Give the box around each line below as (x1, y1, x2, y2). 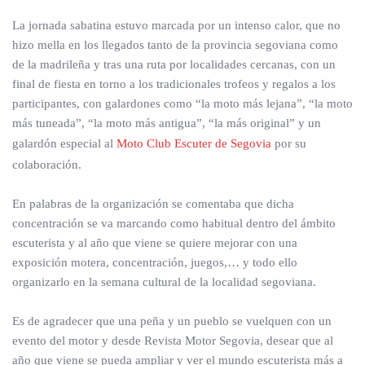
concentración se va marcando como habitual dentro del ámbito (12, 217, 336, 230)
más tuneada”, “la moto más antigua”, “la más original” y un (12, 117, 321, 130)
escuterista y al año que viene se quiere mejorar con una (12, 236, 297, 249)
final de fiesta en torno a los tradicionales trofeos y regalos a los (12, 77, 336, 90)
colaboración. (12, 158, 81, 171)
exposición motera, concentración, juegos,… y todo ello (12, 256, 297, 269)
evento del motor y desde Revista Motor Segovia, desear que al (12, 334, 333, 347)
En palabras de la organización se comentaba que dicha (12, 197, 294, 210)
